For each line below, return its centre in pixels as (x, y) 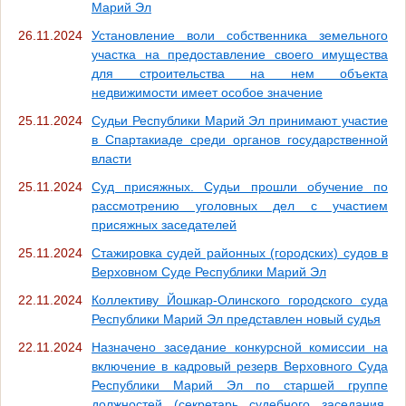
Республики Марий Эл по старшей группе (240, 385)
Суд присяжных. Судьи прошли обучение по (240, 186)
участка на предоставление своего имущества (240, 54)
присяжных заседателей (164, 224)
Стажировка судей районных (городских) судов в (240, 252)
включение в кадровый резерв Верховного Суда (240, 366)
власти (111, 158)
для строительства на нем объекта (240, 73)
